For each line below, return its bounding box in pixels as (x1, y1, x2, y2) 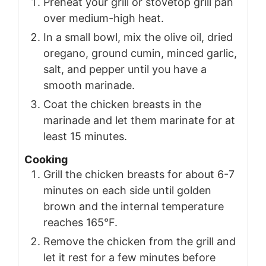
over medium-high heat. (43, 11, 164, 24)
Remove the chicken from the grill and (43, 235, 236, 248)
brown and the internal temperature (43, 199, 224, 213)
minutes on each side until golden (43, 183, 211, 197)
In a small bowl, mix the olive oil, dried (43, 30, 233, 43)
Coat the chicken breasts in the (43, 97, 201, 110)
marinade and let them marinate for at (43, 113, 235, 126)
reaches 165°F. (43, 216, 118, 229)
